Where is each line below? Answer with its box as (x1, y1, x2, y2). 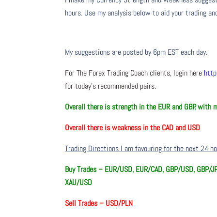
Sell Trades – (65, 198, 106, 209)
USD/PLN (106, 198, 133, 209)
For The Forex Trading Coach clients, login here (65, 68, 204, 78)
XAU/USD (65, 177, 93, 188)
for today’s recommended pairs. (65, 81, 156, 92)
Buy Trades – (65, 164, 105, 175)
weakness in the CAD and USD (112, 123, 204, 133)
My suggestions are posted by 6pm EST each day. (65, 47, 208, 58)
